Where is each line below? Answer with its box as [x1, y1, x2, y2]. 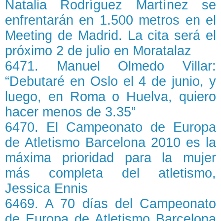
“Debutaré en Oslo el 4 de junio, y [5, 74, 216, 89]
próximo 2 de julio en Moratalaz [5, 43, 191, 58]
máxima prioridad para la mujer [5, 150, 216, 165]
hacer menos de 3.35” [5, 105, 136, 119]
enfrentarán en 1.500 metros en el [5, 13, 216, 28]
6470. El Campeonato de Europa [5, 120, 216, 135]
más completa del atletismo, [5, 166, 216, 181]
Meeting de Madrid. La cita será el [5, 28, 216, 43]
